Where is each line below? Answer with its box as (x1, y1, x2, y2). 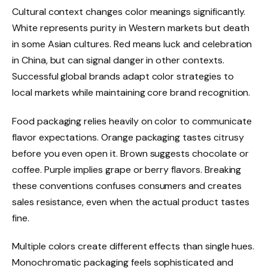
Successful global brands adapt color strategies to (12, 69, 234, 83)
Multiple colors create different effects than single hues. (12, 240, 255, 253)
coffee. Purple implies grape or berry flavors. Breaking (12, 163, 242, 176)
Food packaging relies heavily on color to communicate (12, 114, 252, 127)
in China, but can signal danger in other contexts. (12, 53, 224, 66)
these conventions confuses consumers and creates (12, 179, 242, 192)
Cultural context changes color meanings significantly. (12, 5, 246, 18)
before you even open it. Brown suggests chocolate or (12, 147, 249, 160)
